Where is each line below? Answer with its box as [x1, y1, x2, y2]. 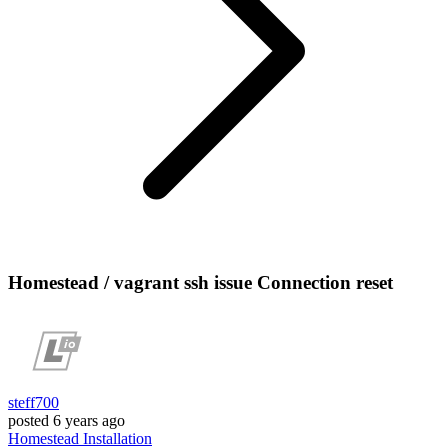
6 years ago [53, 412, 125, 430]
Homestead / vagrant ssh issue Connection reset [8, 271, 393, 293]
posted [8, 412, 49, 430]
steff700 [8, 394, 59, 412]
